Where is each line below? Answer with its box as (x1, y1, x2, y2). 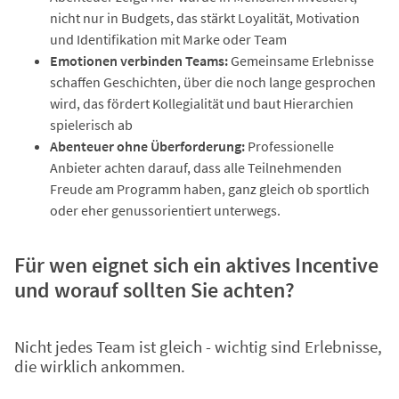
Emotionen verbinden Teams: (50, 52, 231, 70)
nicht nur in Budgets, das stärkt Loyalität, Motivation (50, 9, 360, 28)
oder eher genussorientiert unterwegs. (50, 201, 281, 220)
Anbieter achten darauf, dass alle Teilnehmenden (50, 159, 342, 177)
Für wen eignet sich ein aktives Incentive (14, 251, 379, 280)
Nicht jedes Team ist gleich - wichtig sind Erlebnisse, (14, 337, 382, 357)
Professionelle (248, 137, 334, 156)
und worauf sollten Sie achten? (14, 276, 295, 305)
